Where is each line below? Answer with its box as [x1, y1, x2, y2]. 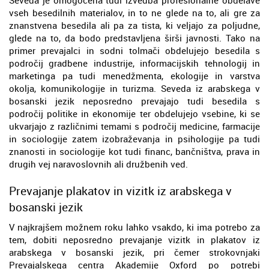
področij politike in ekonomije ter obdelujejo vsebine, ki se [9, 107, 260, 119]
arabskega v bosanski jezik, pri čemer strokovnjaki [9, 246, 260, 258]
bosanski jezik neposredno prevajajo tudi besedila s [9, 94, 260, 107]
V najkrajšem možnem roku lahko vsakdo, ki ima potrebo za [9, 220, 260, 233]
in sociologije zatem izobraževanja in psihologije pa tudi [9, 132, 260, 145]
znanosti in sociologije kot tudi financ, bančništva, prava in [9, 145, 260, 157]
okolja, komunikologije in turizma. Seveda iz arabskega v [9, 82, 260, 94]
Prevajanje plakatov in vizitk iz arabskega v [9, 183, 232, 198]
